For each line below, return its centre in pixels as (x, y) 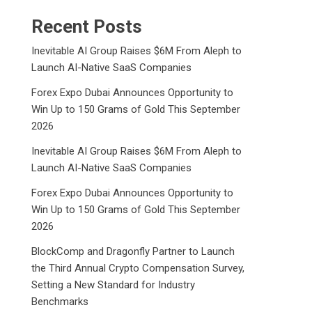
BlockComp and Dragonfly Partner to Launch (133, 251)
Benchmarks (60, 302)
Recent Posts (87, 26)
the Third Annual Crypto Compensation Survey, (138, 268)
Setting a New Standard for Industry (114, 285)
